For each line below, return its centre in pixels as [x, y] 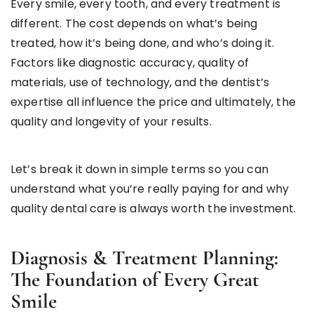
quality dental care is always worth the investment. [153, 209]
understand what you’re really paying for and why [150, 189]
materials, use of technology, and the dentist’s [140, 83]
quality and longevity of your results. [111, 122]
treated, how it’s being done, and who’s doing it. [143, 43]
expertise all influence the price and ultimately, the [153, 102]
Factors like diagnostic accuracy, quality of [130, 63]
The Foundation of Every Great [135, 280]
